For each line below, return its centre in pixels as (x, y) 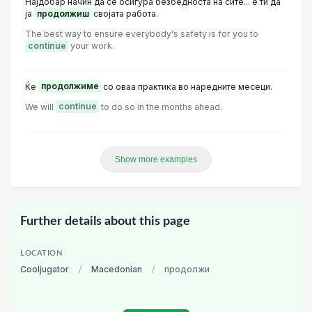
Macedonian (117, 269)
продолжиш (63, 14)
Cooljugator (45, 269)
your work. (91, 46)
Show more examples (156, 159)
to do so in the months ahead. (161, 107)
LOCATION (41, 253)
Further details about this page (105, 221)
